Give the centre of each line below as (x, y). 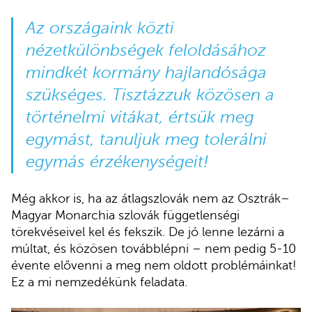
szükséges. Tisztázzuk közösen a (150, 95)
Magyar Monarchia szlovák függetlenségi (125, 215)
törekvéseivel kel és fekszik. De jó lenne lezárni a (148, 232)
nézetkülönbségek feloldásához (146, 50)
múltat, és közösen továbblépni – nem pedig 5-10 (154, 248)
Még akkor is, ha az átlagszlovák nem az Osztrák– (150, 198)
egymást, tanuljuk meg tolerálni (146, 139)
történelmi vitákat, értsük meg (140, 117)
